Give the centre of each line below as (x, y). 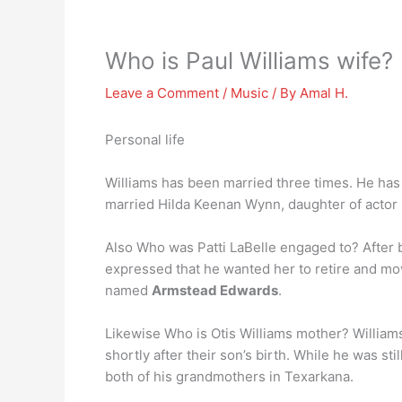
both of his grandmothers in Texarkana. (229, 376)
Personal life (145, 140)
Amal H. (324, 93)
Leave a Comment (162, 93)
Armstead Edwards (215, 290)
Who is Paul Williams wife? (249, 61)
